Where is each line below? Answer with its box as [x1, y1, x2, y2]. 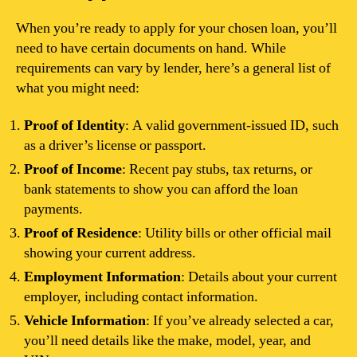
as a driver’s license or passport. [24, 136, 206, 155]
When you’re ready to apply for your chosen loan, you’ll [16, 18, 337, 37]
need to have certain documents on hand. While [16, 38, 286, 57]
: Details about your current [181, 268, 337, 286]
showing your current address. [24, 244, 196, 262]
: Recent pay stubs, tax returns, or [122, 160, 312, 178]
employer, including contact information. [24, 288, 258, 306]
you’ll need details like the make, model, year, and [24, 331, 311, 350]
